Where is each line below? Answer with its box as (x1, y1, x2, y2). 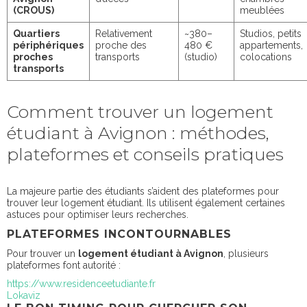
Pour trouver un (7, 247, 78, 259)
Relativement (95, 27, 152, 39)
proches (13, 51, 53, 62)
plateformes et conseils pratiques (7, 143, 284, 164)
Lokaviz (7, 289, 40, 301)
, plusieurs (223, 247, 269, 259)
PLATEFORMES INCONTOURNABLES (7, 227, 232, 241)
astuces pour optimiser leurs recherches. (7, 208, 188, 220)
